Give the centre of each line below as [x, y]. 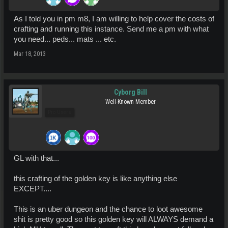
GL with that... [36, 158]
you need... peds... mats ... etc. [65, 39]
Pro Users [60, 112]
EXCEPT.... [33, 189]
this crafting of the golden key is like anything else [95, 179]
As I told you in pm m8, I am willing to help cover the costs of [114, 19]
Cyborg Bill [130, 92]
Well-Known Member [130, 102]
